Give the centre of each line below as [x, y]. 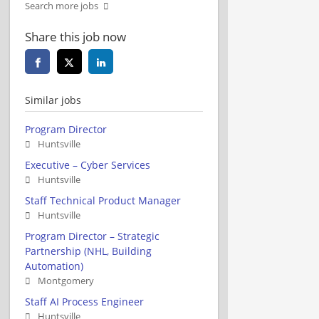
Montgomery [66, 281]
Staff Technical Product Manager [103, 200]
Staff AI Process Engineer [84, 301]
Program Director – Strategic [92, 236]
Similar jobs [53, 100]
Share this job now [75, 36]
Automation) [54, 266]
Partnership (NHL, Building [88, 251]
